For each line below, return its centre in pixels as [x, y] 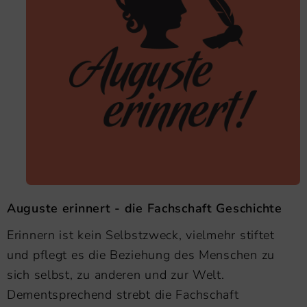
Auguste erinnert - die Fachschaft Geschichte [145, 208]
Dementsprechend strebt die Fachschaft [123, 294]
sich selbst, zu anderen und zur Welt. [116, 274]
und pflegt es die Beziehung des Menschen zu [141, 255]
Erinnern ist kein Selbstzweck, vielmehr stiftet [141, 235]
